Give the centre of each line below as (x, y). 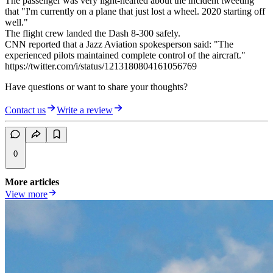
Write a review (85, 110)
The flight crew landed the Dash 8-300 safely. (93, 34)
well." (16, 23)
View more (26, 194)
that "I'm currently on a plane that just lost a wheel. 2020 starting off (135, 12)
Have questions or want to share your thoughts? (96, 87)
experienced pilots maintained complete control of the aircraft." (125, 55)
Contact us (25, 110)
